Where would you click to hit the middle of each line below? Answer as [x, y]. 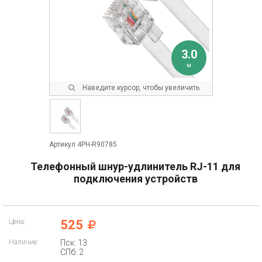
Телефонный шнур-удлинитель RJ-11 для [135, 166]
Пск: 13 [74, 243]
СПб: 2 [72, 252]
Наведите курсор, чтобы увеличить [140, 88]
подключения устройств [135, 179]
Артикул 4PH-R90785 [83, 144]
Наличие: [24, 242]
